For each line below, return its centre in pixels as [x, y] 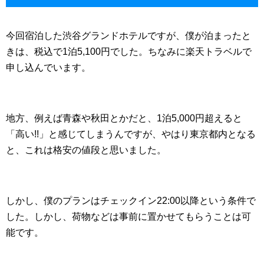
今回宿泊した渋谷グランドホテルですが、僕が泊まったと [128, 36]
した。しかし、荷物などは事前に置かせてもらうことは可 [128, 217]
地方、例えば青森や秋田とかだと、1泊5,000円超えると [124, 118]
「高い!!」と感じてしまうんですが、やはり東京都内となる [131, 134]
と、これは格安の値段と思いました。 [86, 150]
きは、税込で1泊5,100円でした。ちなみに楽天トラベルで [129, 52]
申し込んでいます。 [48, 67]
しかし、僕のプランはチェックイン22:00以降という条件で [131, 201]
